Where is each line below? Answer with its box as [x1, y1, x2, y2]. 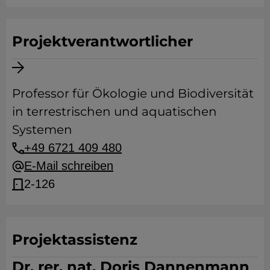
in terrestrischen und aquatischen [12, 104, 217, 119]
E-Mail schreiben [24, 159, 113, 172]
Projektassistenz [12, 230, 137, 248]
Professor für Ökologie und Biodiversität [12, 86, 254, 101]
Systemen [12, 122, 72, 137]
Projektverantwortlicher [12, 32, 193, 50]
